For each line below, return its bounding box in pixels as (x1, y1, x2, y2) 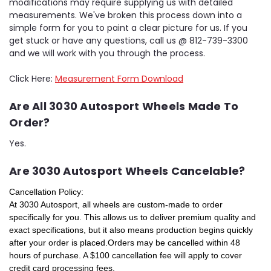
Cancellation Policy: (9, 186, 83, 197)
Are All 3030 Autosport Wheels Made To (9, 98, 239, 114)
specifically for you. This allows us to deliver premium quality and (9, 212, 256, 222)
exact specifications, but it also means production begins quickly (9, 224, 253, 235)
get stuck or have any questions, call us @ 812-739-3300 (9, 34, 248, 47)
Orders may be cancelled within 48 (108, 237, 240, 247)
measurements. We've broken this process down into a (9, 8, 242, 21)
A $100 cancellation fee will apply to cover (81, 250, 242, 260)
